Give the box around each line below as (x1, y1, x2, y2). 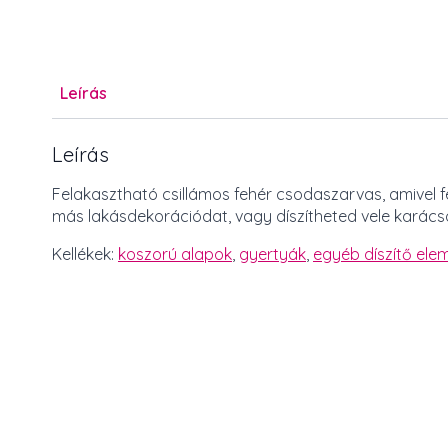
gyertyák (239, 244, 306, 265)
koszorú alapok (118, 244, 232, 265)
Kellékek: (52, 244, 118, 265)
